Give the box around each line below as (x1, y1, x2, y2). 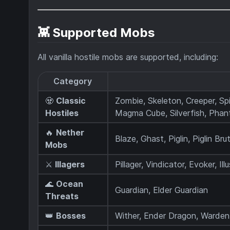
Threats (45, 191, 79, 202)
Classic (56, 95, 86, 106)
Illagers (55, 159, 85, 170)
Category (53, 76, 92, 87)
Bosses (56, 210, 86, 221)
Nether (56, 127, 85, 138)
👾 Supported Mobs (37, 25, 155, 40)
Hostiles (45, 108, 79, 119)
